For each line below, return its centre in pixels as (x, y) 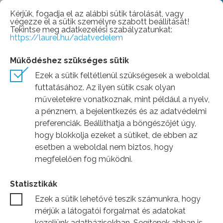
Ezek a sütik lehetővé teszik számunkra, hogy (118, 199)
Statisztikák (34, 184)
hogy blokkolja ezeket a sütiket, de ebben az (116, 135)
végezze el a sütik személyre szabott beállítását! (100, 22)
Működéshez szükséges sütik (69, 60)
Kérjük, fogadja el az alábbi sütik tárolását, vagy (97, 14)
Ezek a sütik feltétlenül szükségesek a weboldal (122, 75)
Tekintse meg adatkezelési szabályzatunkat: (91, 30)
